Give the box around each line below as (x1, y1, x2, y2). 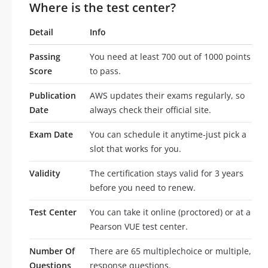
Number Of (29, 245, 75, 257)
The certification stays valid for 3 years (90, 167, 243, 179)
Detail (29, 26, 53, 38)
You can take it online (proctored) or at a (90, 206, 251, 218)
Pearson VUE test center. (90, 221, 188, 233)
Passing (29, 51, 60, 63)
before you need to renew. (90, 182, 196, 194)
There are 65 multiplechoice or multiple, (90, 245, 251, 257)
